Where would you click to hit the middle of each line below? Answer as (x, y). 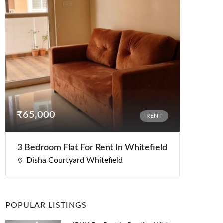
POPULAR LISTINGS (46, 205)
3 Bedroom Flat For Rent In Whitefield (92, 148)
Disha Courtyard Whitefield (75, 161)
